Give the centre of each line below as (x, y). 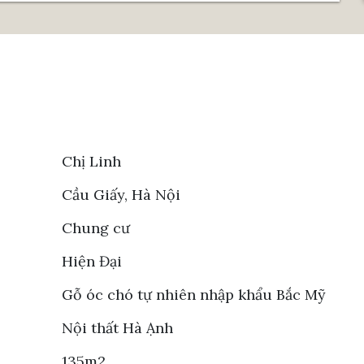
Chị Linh (91, 161)
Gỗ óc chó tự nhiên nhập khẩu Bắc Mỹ (194, 294)
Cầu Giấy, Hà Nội (121, 194)
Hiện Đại (92, 261)
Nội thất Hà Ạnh (117, 327)
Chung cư (96, 227)
